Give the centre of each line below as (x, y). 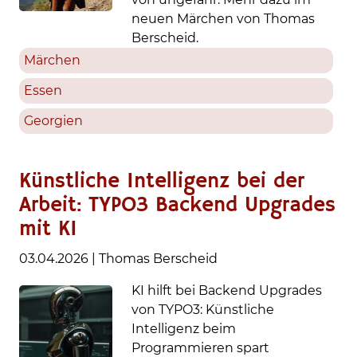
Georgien (53, 121)
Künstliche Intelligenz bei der (162, 182)
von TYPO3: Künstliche (203, 310)
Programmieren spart (201, 348)
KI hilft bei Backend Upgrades (227, 290)
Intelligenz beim (184, 329)
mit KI (48, 229)
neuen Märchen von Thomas (224, 19)
